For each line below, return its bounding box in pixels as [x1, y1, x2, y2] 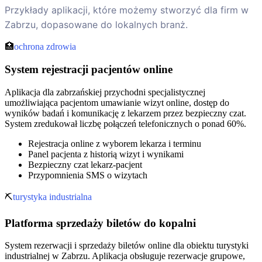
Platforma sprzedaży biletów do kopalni [5, 216, 196, 229]
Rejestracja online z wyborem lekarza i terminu [28, 138, 201, 149]
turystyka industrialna [13, 191, 92, 202]
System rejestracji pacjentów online [5, 63, 173, 76]
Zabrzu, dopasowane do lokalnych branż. [5, 19, 188, 31]
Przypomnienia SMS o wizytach [28, 170, 147, 180]
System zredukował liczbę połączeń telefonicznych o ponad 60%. [5, 118, 246, 129]
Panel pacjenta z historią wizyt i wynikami [28, 149, 184, 159]
